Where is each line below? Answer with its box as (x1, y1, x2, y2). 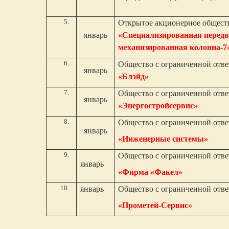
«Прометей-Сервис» (118, 201, 193, 210)
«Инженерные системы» (118, 134, 209, 143)
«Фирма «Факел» (118, 168, 183, 176)
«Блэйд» (118, 72, 149, 81)
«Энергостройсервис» (118, 101, 198, 110)
